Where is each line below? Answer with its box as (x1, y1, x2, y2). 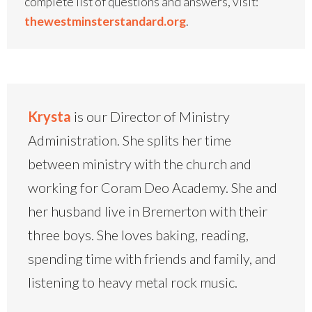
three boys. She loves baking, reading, (28, 226, 249, 244)
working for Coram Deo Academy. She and (28, 179, 277, 196)
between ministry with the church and (28, 155, 251, 173)
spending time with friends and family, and (28, 250, 276, 267)
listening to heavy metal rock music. (28, 274, 237, 291)
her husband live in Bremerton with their (28, 203, 267, 220)
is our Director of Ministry (71, 108, 230, 125)
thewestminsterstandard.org (24, 14, 186, 29)
